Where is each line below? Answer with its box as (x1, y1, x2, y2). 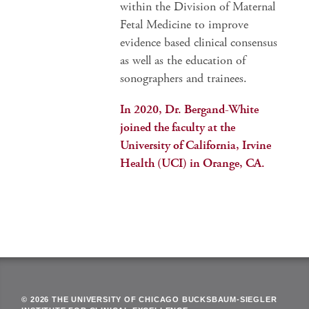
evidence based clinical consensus (120, 34, 278, 50)
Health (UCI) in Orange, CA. (120, 155, 266, 171)
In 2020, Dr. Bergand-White (120, 101, 259, 117)
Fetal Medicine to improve (120, 17, 249, 32)
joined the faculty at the (120, 119, 236, 135)
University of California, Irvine (120, 137, 272, 153)
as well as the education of (120, 52, 246, 68)
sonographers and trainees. (120, 70, 248, 86)
